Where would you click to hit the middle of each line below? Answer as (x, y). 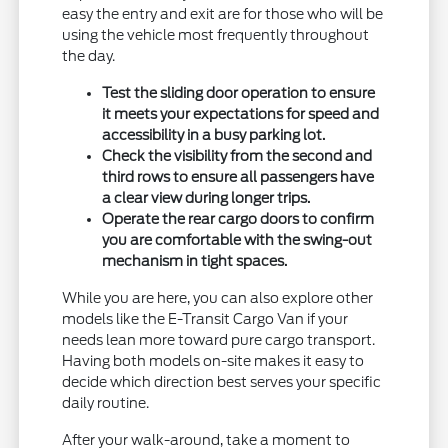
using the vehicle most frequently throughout (216, 34)
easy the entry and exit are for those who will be (223, 13)
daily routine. (106, 402)
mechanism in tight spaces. (195, 260)
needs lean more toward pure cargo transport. (219, 339)
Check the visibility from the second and (237, 155)
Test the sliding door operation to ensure (239, 92)
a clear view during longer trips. (206, 197)
